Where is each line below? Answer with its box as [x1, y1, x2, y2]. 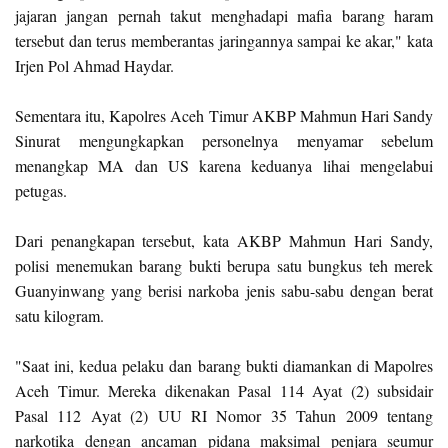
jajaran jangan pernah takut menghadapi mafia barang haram [15, 5, 433, 26]
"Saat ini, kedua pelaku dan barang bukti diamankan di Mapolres [15, 355, 433, 376]
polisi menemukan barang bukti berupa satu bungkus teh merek [15, 255, 433, 276]
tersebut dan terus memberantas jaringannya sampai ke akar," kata [15, 30, 433, 51]
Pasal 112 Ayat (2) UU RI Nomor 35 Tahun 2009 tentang [15, 405, 433, 426]
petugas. [15, 180, 67, 201]
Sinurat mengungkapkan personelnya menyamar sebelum [15, 130, 433, 151]
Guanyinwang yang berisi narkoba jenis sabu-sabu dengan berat [15, 280, 433, 301]
